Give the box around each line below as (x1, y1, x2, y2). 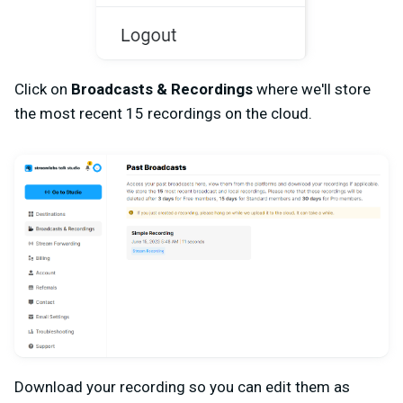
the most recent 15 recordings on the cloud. (14, 103, 312, 122)
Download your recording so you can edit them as (14, 378, 350, 397)
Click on (14, 79, 71, 98)
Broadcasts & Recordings (71, 79, 253, 98)
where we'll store (253, 79, 371, 98)
